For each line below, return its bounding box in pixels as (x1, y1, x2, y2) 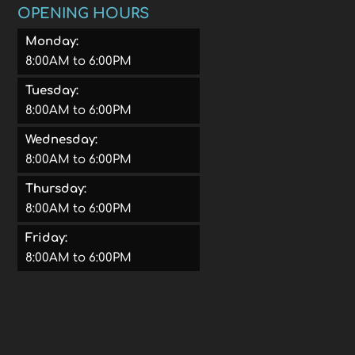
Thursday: (25, 181, 87, 196)
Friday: (25, 231, 68, 245)
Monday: (25, 34, 79, 48)
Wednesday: (25, 132, 98, 147)
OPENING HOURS (17, 5, 150, 21)
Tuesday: (25, 83, 79, 97)
